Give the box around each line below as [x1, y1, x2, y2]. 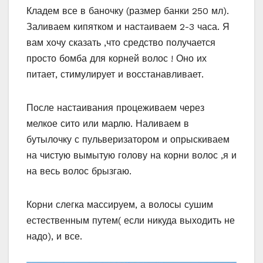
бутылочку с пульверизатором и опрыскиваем [26, 134, 230, 146]
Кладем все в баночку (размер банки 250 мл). [26, 5, 229, 17]
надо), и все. [26, 231, 82, 242]
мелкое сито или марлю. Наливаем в [26, 118, 189, 130]
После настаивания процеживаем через [26, 102, 204, 114]
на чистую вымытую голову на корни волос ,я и [26, 150, 237, 161]
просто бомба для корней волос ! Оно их [26, 53, 207, 65]
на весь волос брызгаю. [26, 166, 131, 177]
